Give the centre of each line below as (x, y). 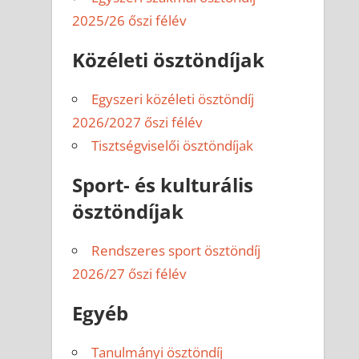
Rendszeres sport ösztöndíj (176, 250)
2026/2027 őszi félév (137, 122)
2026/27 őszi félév (129, 273)
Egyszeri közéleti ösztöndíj (173, 99)
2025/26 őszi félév (129, 20)
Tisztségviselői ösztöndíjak (173, 145)
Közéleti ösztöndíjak (169, 59)
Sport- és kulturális (163, 184)
